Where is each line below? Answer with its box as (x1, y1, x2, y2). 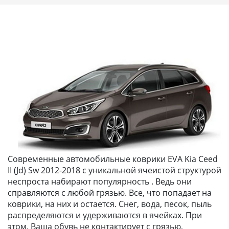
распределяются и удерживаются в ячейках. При (8, 209, 202, 221)
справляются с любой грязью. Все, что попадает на (8, 187, 212, 198)
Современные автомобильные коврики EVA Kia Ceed (8, 153, 218, 165)
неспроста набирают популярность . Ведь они (8, 175, 192, 187)
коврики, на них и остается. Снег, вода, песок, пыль (8, 198, 212, 210)
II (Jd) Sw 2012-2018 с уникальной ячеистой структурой (8, 164, 221, 176)
